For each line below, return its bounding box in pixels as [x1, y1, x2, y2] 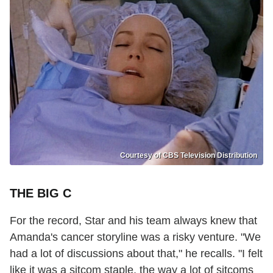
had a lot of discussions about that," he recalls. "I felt [10, 247, 263, 260]
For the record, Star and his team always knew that [10, 214, 257, 227]
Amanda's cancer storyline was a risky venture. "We [10, 231, 261, 244]
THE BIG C [10, 186, 71, 200]
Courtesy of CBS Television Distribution [120, 151, 257, 160]
